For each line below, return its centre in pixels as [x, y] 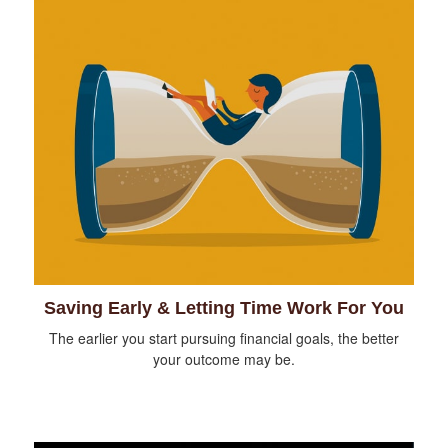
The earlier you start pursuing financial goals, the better [224, 337]
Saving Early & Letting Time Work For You [224, 307]
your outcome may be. [224, 358]
